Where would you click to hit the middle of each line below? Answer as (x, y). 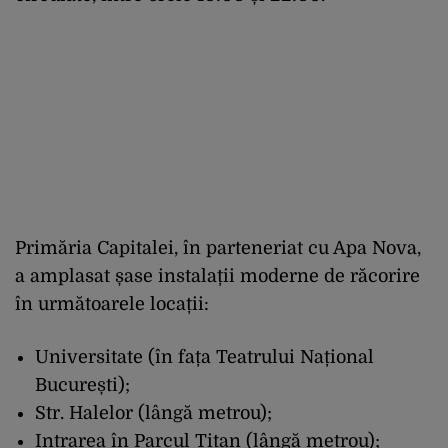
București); (82, 385)
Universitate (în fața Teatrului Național (204, 357)
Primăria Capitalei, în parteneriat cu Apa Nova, (218, 248)
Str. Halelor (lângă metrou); (153, 413)
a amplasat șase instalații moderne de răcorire (217, 276)
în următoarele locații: (112, 304)
